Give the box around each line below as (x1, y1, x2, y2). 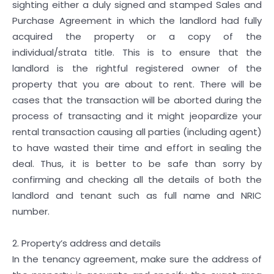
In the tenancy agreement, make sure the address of (12, 253, 262, 265)
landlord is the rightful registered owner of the (12, 62, 262, 75)
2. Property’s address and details (12, 237, 161, 250)
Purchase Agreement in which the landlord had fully (12, 14, 262, 27)
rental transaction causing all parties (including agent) (12, 125, 262, 138)
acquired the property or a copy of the (12, 30, 262, 43)
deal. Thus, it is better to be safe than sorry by (12, 157, 262, 170)
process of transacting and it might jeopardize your (12, 109, 262, 122)
